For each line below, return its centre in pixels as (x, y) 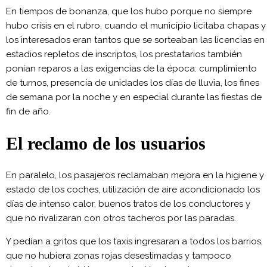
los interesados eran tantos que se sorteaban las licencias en (135, 40)
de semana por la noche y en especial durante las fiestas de (134, 97)
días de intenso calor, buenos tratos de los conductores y (128, 204)
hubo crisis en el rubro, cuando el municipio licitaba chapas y (136, 26)
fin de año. (28, 112)
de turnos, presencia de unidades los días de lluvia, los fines (133, 83)
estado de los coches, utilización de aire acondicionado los (133, 190)
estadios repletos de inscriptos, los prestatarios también (124, 55)
